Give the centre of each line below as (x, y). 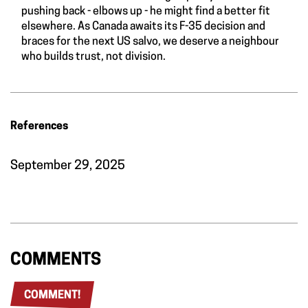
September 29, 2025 (68, 166)
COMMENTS (56, 260)
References (39, 126)
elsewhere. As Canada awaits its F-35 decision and (143, 26)
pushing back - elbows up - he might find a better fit (146, 11)
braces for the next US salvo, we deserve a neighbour (150, 42)
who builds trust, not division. (93, 57)
